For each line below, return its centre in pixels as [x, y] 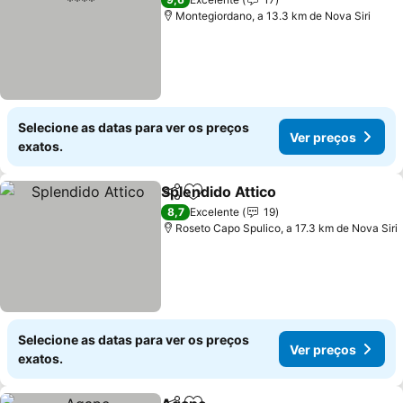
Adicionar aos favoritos [272, 201]
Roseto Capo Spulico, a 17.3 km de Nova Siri [287, 228]
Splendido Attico [219, 192]
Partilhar [187, 200]
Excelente [215, 212]
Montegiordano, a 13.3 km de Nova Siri [273, 16]
